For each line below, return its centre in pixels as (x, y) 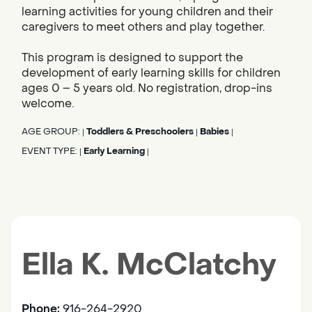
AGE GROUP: (52, 132)
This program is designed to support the (132, 58)
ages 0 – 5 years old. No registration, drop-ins (147, 88)
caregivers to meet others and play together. (143, 27)
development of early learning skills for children (151, 73)
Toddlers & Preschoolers (140, 132)
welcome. (48, 104)
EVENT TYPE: (50, 151)
